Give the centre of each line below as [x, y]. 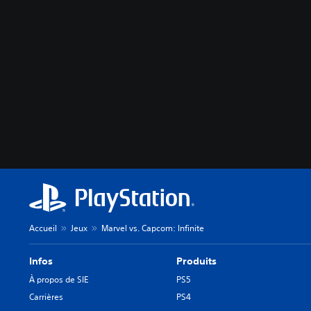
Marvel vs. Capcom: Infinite [153, 228]
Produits [197, 261]
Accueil [43, 228]
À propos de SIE [59, 279]
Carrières [46, 296]
